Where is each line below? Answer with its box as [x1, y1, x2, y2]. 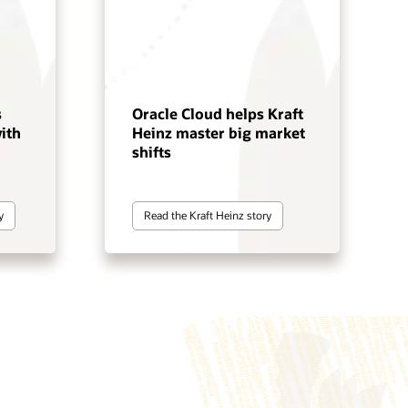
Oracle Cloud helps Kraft [131, 103, 303, 123]
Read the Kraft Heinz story [143, 208, 271, 223]
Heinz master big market [131, 122, 305, 142]
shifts [131, 141, 171, 161]
